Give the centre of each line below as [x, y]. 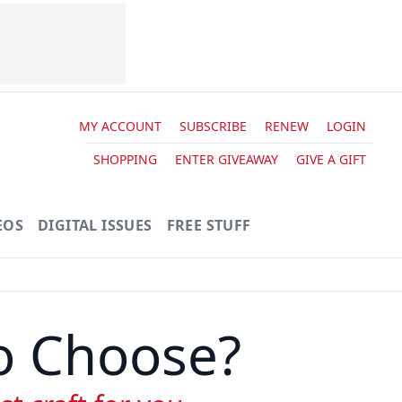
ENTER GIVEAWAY [226, 159]
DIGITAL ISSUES [95, 225]
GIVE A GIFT [331, 159]
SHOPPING [125, 159]
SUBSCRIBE [213, 126]
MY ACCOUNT [120, 126]
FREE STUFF [209, 225]
